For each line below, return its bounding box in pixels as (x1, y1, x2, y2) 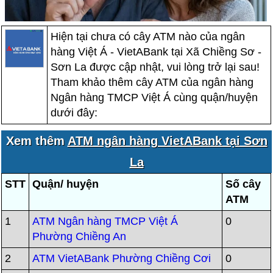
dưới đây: (51, 107, 98, 119)
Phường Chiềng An (32, 230, 127, 243)
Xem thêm (5, 134, 68, 147)
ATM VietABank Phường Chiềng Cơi (32, 252, 211, 264)
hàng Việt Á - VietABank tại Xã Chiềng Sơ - (51, 46, 262, 58)
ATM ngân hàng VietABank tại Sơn (67, 134, 268, 147)
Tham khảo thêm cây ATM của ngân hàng (51, 76, 254, 88)
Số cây (225, 178, 261, 190)
